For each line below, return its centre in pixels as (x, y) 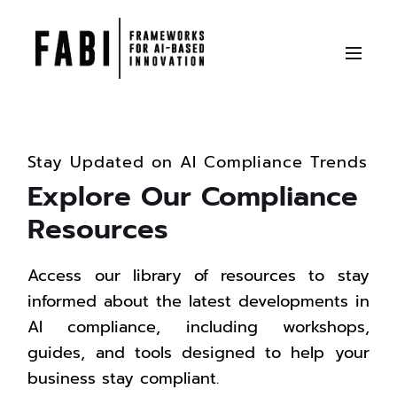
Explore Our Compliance (193, 196)
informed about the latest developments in (198, 301)
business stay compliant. (124, 378)
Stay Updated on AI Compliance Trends (198, 162)
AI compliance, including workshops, (198, 327)
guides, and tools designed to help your (198, 352)
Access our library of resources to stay (198, 275)
